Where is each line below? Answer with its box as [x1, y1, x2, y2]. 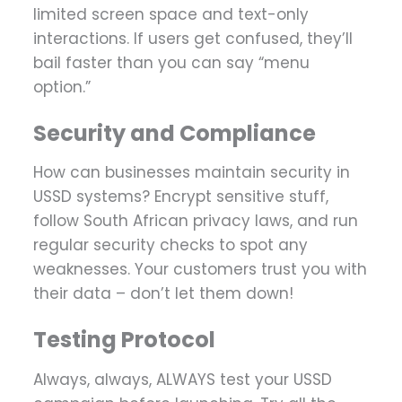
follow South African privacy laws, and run [33, 210, 358, 232]
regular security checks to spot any [33, 234, 308, 257]
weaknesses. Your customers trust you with [33, 258, 367, 281]
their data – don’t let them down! [33, 283, 293, 305]
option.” [33, 76, 91, 99]
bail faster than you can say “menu [33, 52, 310, 74]
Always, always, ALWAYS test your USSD [33, 368, 332, 390]
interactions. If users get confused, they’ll [33, 28, 353, 50]
